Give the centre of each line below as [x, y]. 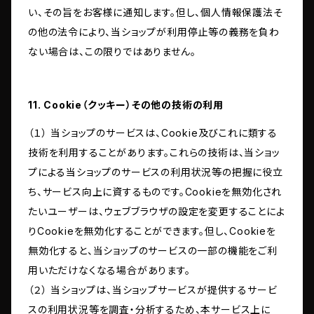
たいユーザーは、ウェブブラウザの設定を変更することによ [157, 212]
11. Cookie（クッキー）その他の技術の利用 [126, 105]
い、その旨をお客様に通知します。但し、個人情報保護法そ [156, 13]
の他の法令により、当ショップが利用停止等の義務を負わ [154, 32]
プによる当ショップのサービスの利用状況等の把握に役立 [156, 172]
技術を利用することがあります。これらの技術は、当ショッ [154, 153]
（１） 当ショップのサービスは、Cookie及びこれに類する [153, 133]
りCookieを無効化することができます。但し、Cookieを [152, 231]
